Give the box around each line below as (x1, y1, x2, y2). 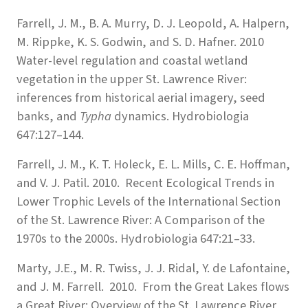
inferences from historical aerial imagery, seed (16, 88, 265, 107)
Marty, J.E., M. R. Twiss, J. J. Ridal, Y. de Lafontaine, (16, 258, 290, 277)
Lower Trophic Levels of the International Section (16, 192, 280, 210)
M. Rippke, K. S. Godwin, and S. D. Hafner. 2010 (16, 32, 267, 51)
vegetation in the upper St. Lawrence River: (16, 69, 247, 88)
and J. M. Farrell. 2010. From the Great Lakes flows (16, 277, 289, 296)
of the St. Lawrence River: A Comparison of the (16, 210, 265, 229)
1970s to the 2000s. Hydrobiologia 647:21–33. (16, 229, 255, 247)
